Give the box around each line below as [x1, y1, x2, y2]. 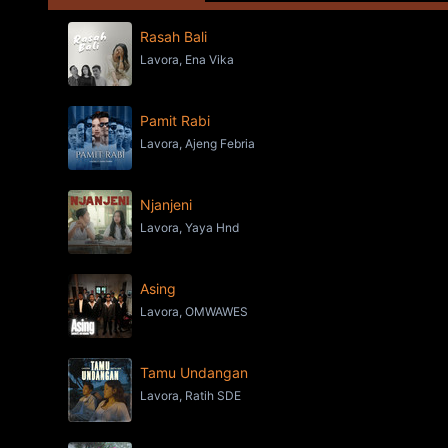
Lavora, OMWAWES [140, 304, 248, 319]
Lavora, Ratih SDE [140, 388, 241, 403]
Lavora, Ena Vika [140, 52, 234, 67]
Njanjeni [140, 196, 192, 213]
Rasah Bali [140, 28, 207, 45]
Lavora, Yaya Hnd [140, 220, 239, 235]
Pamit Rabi [140, 112, 210, 129]
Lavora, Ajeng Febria [140, 136, 255, 151]
